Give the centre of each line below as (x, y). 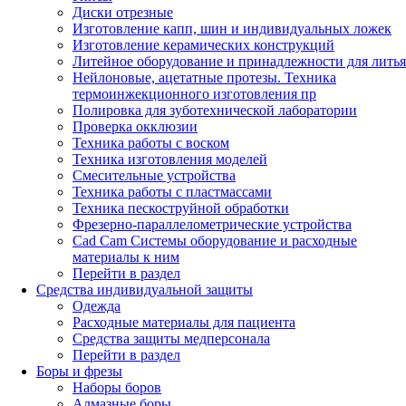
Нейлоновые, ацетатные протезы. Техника (204, 78)
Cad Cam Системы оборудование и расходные (215, 241)
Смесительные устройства (154, 176)
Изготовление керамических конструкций (203, 45)
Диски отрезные (123, 13)
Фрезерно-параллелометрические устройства (212, 225)
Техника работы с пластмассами (172, 192)
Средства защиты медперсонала (171, 339)
